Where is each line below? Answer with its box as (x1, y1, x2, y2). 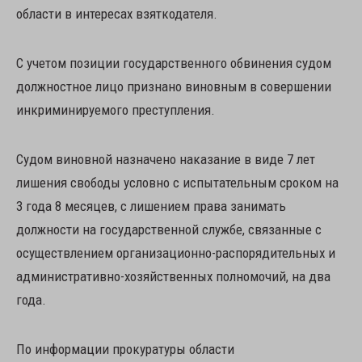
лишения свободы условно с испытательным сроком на (16, 175, 339, 191)
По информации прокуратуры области (16, 341, 234, 357)
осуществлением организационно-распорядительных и (16, 245, 335, 261)
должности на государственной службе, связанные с (16, 221, 322, 238)
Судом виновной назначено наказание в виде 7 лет (16, 151, 315, 167)
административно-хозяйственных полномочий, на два (16, 268, 330, 284)
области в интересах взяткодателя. (16, 6, 217, 22)
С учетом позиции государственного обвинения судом (16, 55, 331, 71)
